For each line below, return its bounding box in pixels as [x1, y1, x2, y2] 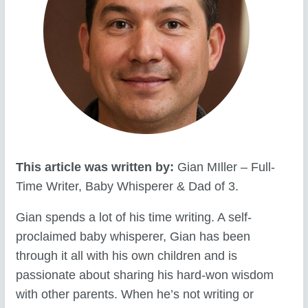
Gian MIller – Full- [177, 159, 276, 174]
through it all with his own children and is [16, 249, 238, 263]
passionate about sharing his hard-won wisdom [16, 268, 274, 283]
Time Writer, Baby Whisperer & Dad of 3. [16, 179, 239, 193]
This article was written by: [16, 159, 178, 174]
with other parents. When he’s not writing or [16, 287, 254, 302]
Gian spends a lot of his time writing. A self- [16, 210, 252, 225]
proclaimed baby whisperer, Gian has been [16, 230, 251, 244]
